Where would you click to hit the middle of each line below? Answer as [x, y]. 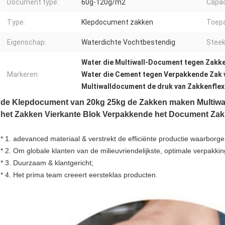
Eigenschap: [27, 42]
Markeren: [23, 75]
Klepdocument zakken [117, 22]
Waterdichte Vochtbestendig [128, 42]
